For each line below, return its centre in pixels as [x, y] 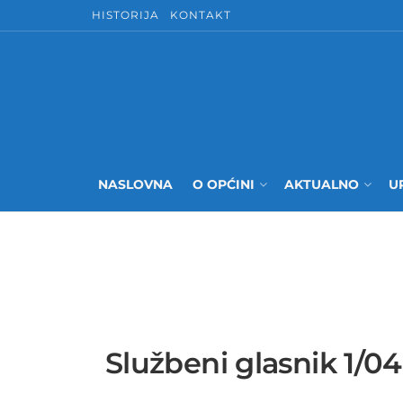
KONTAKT [201, 15]
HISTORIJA [125, 15]
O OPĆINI [224, 184]
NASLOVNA [135, 184]
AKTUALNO [322, 184]
